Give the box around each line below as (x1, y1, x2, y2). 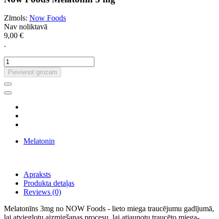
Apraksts (23, 170, 51, 179)
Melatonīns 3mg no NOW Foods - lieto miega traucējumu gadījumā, (4, 204, 214, 213)
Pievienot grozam (8, 68, 57, 76)
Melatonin (23, 137, 55, 146)
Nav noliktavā (4, 22, 47, 31)
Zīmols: (4, 14, 27, 22)
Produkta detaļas (23, 179, 74, 188)
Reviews (23, 188, 50, 197)
